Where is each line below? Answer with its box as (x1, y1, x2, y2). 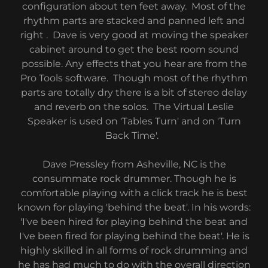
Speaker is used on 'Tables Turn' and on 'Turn (27, 115, 241, 127)
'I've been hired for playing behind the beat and (20, 215, 248, 227)
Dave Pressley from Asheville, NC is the (42, 158, 226, 170)
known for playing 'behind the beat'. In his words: (17, 201, 251, 213)
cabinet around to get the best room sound (29, 43, 239, 55)
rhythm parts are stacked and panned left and (23, 14, 245, 26)
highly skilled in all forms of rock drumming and (20, 244, 248, 256)
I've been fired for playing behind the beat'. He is (19, 230, 249, 242)
